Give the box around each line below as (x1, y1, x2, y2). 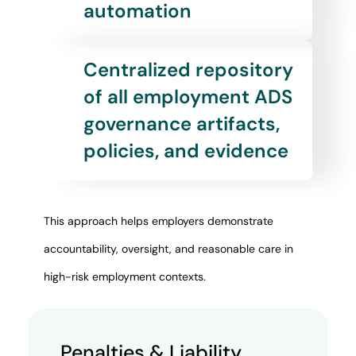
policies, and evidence (83, 138, 288, 164)
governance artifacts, (83, 111, 280, 137)
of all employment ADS (83, 84, 292, 110)
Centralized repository (83, 57, 293, 83)
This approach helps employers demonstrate (43, 213, 273, 228)
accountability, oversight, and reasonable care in (43, 241, 293, 256)
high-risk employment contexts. (43, 269, 206, 284)
